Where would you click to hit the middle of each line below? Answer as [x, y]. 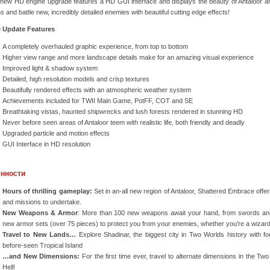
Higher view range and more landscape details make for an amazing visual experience [128, 58]
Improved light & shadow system [50, 68]
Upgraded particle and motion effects [56, 133]
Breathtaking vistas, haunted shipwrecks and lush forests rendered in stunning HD [123, 112]
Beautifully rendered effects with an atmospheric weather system [97, 90]
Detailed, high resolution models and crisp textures [76, 79]
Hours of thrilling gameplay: [47, 191]
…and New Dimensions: [42, 256]
